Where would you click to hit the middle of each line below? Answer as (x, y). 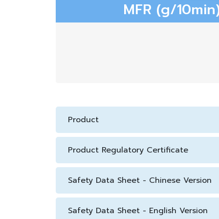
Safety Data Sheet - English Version (138, 211)
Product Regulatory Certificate (128, 150)
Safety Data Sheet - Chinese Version (140, 180)
